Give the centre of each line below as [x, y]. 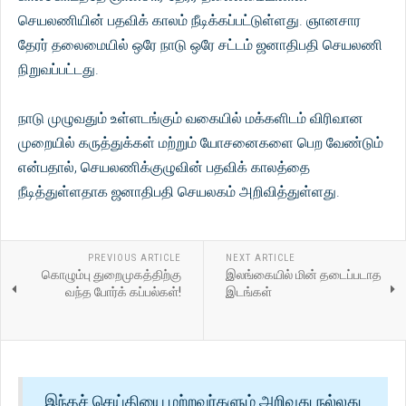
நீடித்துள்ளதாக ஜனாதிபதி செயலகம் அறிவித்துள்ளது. [179, 192]
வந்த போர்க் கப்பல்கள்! [123, 291]
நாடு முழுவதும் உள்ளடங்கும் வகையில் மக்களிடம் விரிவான [191, 118]
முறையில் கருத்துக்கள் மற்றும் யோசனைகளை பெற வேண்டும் [201, 143]
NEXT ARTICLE [260, 258]
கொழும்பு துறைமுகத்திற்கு [111, 274]
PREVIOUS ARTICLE [134, 258]
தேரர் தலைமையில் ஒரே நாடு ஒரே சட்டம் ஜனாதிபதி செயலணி [200, 45]
